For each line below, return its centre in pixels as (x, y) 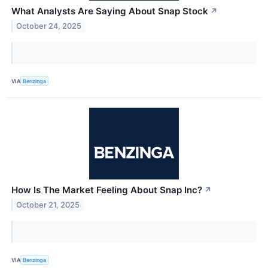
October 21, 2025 (48, 205)
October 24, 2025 (49, 26)
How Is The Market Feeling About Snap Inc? (107, 190)
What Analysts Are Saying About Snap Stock (110, 11)
